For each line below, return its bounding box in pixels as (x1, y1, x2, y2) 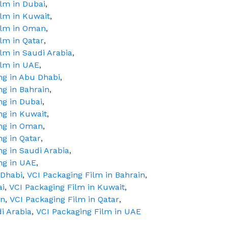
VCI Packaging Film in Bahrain (27, 170, 145, 180)
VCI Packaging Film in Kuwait (9, 182, 125, 192)
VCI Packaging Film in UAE (36, 207, 141, 216)
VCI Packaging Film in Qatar (10, 194, 119, 204)
